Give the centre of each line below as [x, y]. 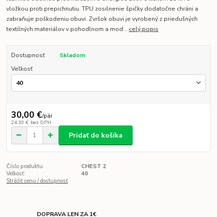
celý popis [144, 29]
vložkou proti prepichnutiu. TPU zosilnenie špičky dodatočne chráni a [102, 9]
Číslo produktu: [25, 167]
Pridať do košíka [96, 135]
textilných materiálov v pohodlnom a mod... [68, 29]
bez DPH [41, 123]
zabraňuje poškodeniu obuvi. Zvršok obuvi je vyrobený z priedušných [102, 19]
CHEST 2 [93, 167]
